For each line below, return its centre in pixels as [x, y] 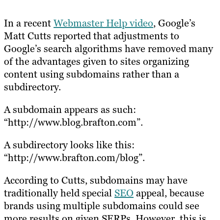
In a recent [29, 23]
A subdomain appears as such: [70, 109]
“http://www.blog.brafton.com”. [73, 122]
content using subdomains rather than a [92, 74]
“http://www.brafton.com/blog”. [74, 157]
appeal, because [169, 193]
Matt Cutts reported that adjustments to [92, 36]
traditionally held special [59, 193]
